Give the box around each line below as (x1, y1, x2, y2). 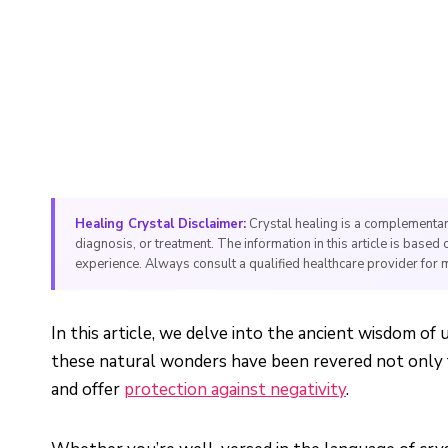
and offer (51, 377, 124, 401)
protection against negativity (124, 377, 346, 401)
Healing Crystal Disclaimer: (75, 214, 246, 233)
